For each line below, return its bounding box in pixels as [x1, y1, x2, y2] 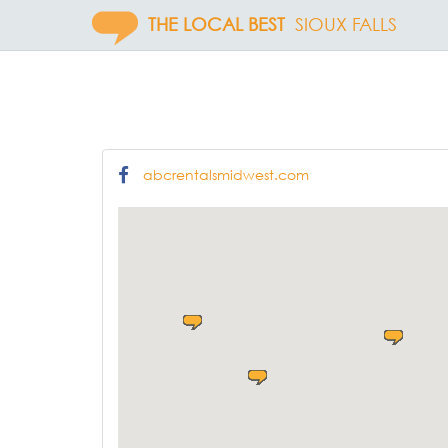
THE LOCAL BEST [148, 14, 285, 35]
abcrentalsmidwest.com [143, 166, 309, 183]
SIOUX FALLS [295, 14, 397, 35]
